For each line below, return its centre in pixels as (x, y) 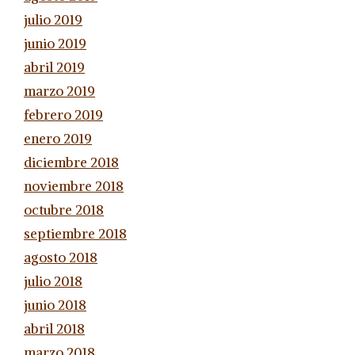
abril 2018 (54, 328)
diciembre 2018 (71, 162)
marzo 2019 (59, 91)
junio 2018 (55, 305)
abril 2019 (54, 67)
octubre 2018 (64, 210)
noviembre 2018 (74, 186)
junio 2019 (55, 43)
